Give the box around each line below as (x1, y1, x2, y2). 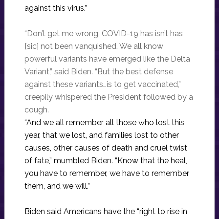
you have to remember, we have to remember (24, 168, 189, 178)
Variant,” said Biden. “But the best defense (24, 66, 173, 76)
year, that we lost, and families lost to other (24, 130, 179, 140)
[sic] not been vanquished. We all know (24, 41, 163, 51)
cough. (24, 105, 49, 114)
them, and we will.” (24, 181, 90, 191)
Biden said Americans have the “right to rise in (24, 206, 187, 216)
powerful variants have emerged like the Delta (24, 54, 190, 64)
